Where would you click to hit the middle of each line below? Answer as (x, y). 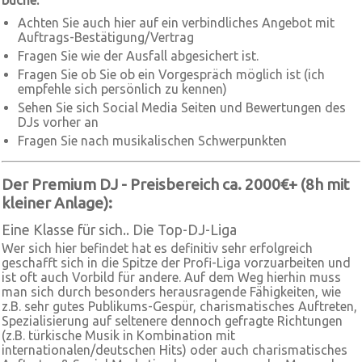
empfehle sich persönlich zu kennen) (122, 89)
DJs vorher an (58, 122)
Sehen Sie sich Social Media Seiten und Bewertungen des (182, 107)
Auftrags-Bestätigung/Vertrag (106, 37)
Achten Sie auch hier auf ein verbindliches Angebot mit (176, 23)
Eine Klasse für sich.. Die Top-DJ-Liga (119, 230)
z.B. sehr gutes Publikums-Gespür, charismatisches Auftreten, (179, 306)
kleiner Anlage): (57, 203)
